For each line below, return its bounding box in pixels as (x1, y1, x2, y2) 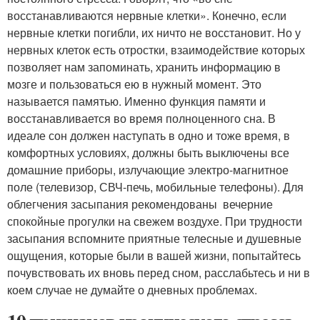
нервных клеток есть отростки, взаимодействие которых (7, 41, 305, 58)
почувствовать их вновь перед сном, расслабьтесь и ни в (7, 264, 310, 281)
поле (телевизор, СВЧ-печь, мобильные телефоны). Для (7, 178, 304, 195)
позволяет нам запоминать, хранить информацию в (7, 58, 281, 75)
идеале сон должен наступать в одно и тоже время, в (7, 126, 290, 144)
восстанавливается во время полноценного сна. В (7, 109, 276, 126)
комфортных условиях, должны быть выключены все (7, 144, 289, 161)
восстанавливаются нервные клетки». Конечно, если (7, 6, 286, 24)
